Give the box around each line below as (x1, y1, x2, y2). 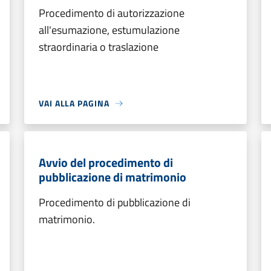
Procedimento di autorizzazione (39, 5, 184, 21)
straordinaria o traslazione (39, 39, 158, 55)
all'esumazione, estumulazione (39, 22, 180, 38)
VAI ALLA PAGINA (39, 97, 109, 109)
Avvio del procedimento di (39, 153, 173, 172)
